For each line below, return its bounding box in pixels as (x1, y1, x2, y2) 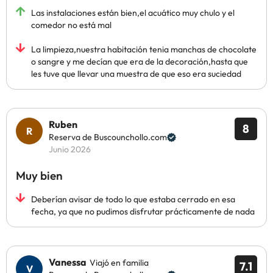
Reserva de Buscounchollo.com (49, 132, 167, 143)
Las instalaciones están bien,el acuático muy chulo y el (31, 7, 235, 18)
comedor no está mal (31, 19, 112, 30)
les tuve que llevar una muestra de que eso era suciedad (31, 68, 241, 79)
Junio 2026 (49, 144, 91, 155)
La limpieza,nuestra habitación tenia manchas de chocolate (31, 44, 257, 55)
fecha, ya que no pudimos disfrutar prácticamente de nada (31, 206, 255, 217)
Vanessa (49, 256, 87, 268)
